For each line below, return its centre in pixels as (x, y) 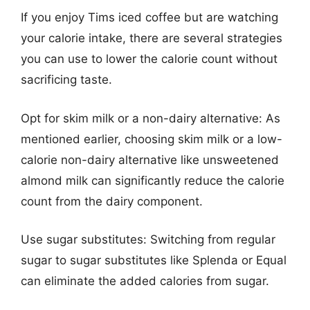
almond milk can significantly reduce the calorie (153, 180)
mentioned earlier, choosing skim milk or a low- (152, 139)
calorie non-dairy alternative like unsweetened (150, 159)
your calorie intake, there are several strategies (152, 38)
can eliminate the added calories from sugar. (145, 281)
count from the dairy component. (112, 201)
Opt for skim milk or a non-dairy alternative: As (151, 118)
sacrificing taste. (66, 80)
